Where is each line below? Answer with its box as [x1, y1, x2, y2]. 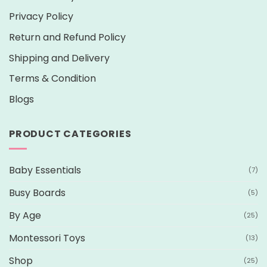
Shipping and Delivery [9, 51, 110, 65]
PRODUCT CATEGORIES [9, 127, 132, 141]
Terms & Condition [9, 72, 96, 86]
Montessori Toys [9, 231, 85, 245]
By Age [9, 208, 41, 222]
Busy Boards [9, 185, 66, 200]
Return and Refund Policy [9, 30, 126, 45]
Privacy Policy [9, 10, 73, 24]
